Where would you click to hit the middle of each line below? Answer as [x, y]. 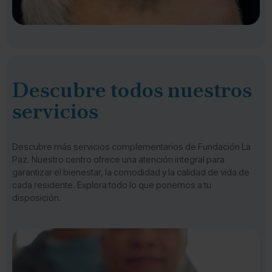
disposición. [37, 198]
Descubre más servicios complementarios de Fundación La [131, 147]
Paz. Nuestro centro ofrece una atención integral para [118, 159]
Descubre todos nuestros [132, 90]
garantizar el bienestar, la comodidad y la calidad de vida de [131, 172]
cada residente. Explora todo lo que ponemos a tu [112, 185]
